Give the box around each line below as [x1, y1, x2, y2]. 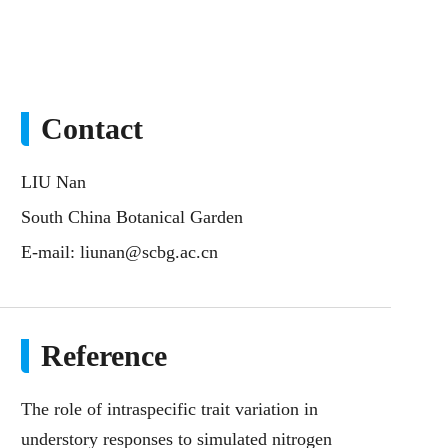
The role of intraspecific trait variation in [21, 399, 318, 419]
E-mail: [21, 242, 80, 262]
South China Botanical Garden [21, 207, 243, 227]
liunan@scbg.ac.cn [80, 242, 218, 262]
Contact [41, 112, 143, 145]
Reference [41, 339, 167, 372]
